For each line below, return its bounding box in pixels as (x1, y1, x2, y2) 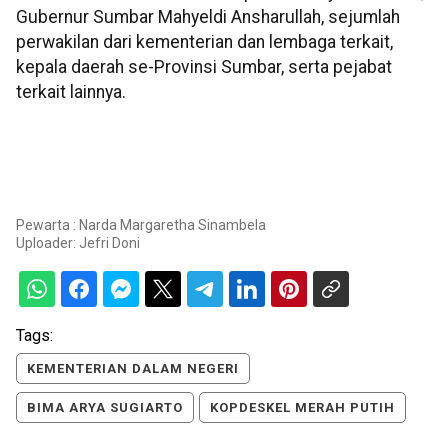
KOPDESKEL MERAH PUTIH (210, 399, 395, 415)
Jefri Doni (79, 234, 140, 251)
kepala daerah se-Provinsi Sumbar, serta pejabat (16, 56, 392, 77)
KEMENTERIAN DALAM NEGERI (27, 360, 239, 376)
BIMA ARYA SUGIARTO (27, 399, 183, 415)
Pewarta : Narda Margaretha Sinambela (16, 216, 266, 233)
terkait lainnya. (16, 81, 126, 102)
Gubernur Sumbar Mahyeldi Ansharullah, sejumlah (16, 6, 400, 27)
